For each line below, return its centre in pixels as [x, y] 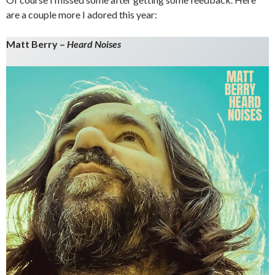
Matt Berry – [37, 44]
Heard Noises [94, 44]
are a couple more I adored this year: [82, 15]
